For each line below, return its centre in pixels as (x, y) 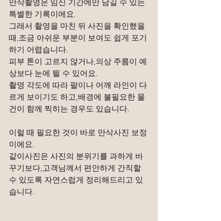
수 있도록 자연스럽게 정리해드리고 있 (76, 180)
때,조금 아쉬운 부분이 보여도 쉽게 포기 (78, 38)
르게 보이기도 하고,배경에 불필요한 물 (77, 97)
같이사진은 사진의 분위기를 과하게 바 (76, 156)
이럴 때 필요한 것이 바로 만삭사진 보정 (78, 132)
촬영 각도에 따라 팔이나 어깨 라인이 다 (78, 85)
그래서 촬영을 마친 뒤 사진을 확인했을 (78, 26)
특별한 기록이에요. (42, 14)
